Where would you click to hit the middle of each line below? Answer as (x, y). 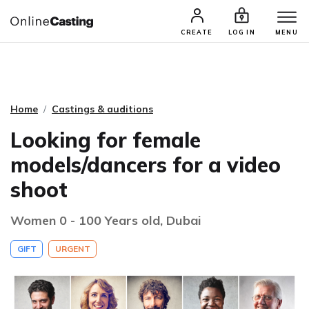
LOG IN (242, 32)
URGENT (72, 249)
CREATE (197, 32)
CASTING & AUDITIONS (124, 26)
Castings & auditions (102, 109)
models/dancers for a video (146, 165)
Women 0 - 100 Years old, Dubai (106, 220)
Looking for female (106, 140)
